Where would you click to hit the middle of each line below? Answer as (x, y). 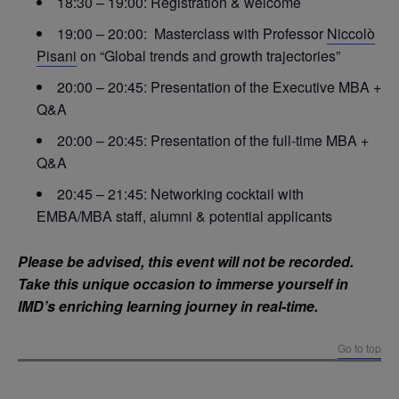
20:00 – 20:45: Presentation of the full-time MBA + (213, 140)
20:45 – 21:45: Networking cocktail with (180, 193)
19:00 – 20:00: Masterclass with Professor (192, 33)
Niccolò (351, 33)
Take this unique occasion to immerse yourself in (183, 283)
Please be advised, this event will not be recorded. (186, 261)
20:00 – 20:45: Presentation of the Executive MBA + (219, 86)
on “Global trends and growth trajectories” (208, 55)
